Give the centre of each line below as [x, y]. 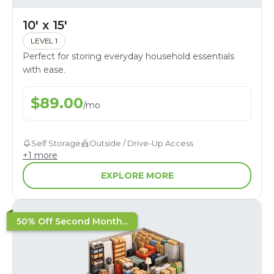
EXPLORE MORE [137, 175]
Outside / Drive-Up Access [141, 143]
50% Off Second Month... [72, 221]
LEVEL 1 [44, 40]
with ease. [44, 69]
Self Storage [56, 143]
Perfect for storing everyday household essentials [128, 56]
